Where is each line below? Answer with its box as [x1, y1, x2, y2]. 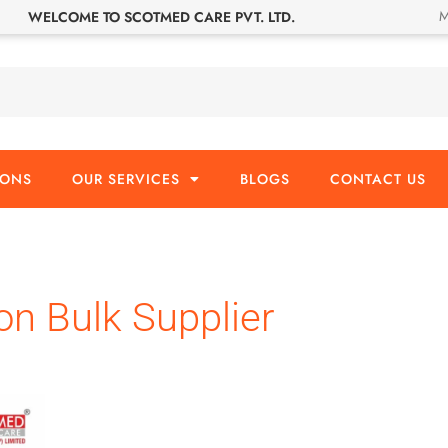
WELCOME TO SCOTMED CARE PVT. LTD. [28, 6, 296, 27]
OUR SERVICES [72, 169, 180, 189]
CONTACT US [330, 169, 426, 189]
